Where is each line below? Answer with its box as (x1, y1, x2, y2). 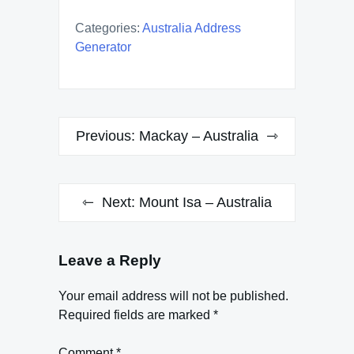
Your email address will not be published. (58, 288, 288, 303)
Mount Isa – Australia (139, 194, 272, 210)
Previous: (76, 127, 135, 144)
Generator (75, 40, 131, 54)
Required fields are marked (58, 307, 213, 322)
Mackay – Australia (139, 127, 258, 144)
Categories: (75, 21, 140, 35)
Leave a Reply (58, 251, 161, 269)
